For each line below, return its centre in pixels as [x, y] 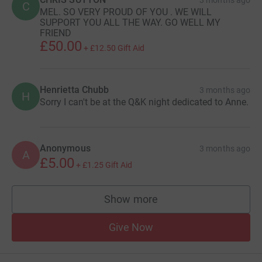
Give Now [131, 227]
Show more [131, 199]
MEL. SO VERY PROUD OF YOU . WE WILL [126, 12]
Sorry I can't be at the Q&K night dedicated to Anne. [144, 102]
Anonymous [65, 148]
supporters [156, 205]
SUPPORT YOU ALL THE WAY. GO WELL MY [130, 22]
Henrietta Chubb [75, 89]
